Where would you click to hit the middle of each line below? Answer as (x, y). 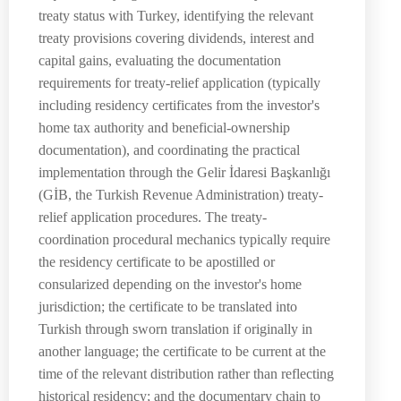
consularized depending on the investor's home (170, 284)
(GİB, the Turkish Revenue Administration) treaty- (181, 194)
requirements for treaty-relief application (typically (179, 82)
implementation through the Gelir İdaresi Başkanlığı (184, 172)
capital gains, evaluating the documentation (160, 60)
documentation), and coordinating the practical (169, 149)
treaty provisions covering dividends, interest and (176, 38)
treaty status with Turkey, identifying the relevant (176, 15)
